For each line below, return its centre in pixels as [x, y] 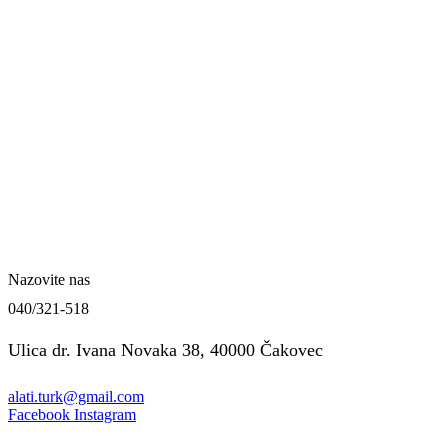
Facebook [39, 414]
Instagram [105, 414]
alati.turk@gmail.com [76, 396]
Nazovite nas [49, 279]
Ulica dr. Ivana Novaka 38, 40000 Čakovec [165, 350]
